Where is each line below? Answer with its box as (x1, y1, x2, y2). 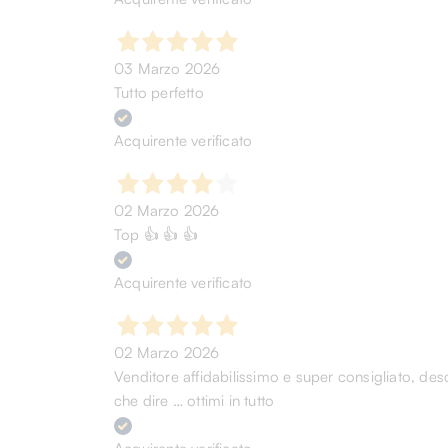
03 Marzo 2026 (114, 59, 221, 78)
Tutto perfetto (114, 83, 204, 102)
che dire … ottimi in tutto (114, 391, 275, 410)
